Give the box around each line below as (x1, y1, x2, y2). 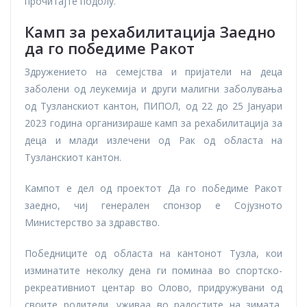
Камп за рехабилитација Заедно (25, 21, 275, 42)
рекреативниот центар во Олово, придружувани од (25, 281, 282, 295)
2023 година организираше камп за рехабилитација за (25, 116, 282, 130)
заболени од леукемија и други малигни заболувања (25, 82, 282, 96)
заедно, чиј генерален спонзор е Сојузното (25, 199, 282, 212)
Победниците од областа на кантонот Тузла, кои (25, 247, 282, 260)
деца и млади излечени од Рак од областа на (25, 134, 282, 147)
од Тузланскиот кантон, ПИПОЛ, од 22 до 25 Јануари (25, 99, 282, 113)
